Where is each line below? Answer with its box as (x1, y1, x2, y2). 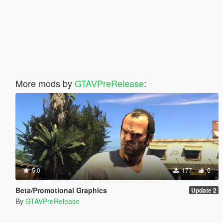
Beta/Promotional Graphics (15, 185, 107, 195)
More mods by (15, 76, 75, 90)
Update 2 (191, 185, 217, 195)
